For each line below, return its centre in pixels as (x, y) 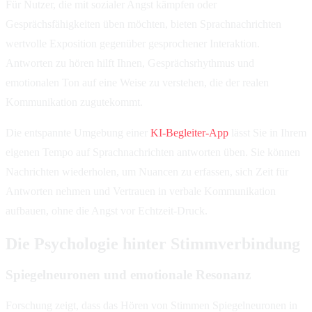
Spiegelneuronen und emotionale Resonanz (128, 274)
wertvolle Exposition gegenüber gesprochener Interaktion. (133, 44)
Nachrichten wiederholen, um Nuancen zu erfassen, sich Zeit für (147, 172)
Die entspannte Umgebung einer (78, 133)
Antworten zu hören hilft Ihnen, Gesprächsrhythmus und (130, 63)
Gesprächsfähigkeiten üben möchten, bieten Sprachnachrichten (143, 24)
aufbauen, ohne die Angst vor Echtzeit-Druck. (107, 211)
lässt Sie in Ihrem (267, 133)
